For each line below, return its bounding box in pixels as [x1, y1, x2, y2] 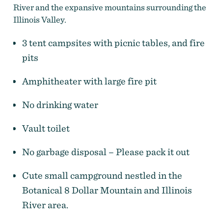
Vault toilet [22, 122, 72, 135]
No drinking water [22, 99, 100, 111]
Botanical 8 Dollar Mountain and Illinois [22, 184, 192, 196]
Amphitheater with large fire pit [22, 75, 159, 87]
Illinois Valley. [13, 14, 71, 25]
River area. [22, 199, 70, 211]
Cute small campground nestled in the [22, 169, 182, 182]
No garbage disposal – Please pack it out [22, 146, 190, 158]
